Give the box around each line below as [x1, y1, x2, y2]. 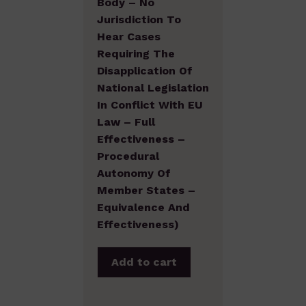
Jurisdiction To [97, 12, 181, 26]
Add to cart [111, 255, 177, 268]
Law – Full [97, 115, 155, 128]
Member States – [97, 183, 195, 197]
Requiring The [97, 46, 175, 60]
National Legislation [97, 81, 209, 94]
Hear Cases [97, 29, 161, 43]
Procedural [97, 149, 159, 163]
